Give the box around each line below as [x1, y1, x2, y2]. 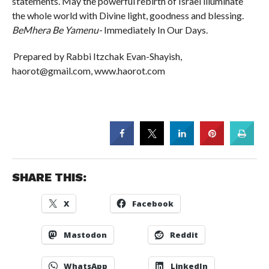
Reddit [169, 229, 198, 240]
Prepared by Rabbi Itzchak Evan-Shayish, [13, 50, 182, 62]
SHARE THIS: [11, 170, 86, 184]
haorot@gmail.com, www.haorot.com [11, 64, 165, 76]
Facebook [131, 198, 174, 209]
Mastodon [63, 229, 107, 240]
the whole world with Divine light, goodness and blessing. [11, 9, 244, 21]
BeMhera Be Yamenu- [11, 23, 102, 35]
